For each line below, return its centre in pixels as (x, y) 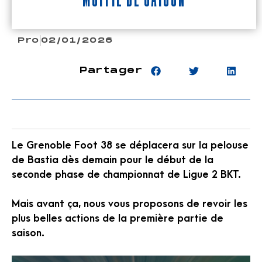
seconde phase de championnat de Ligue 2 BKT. (126, 174)
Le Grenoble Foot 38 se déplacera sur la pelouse (130, 145)
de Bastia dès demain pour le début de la (113, 160)
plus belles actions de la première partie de (118, 219)
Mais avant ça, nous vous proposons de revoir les (130, 204)
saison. (28, 233)
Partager (111, 71)
